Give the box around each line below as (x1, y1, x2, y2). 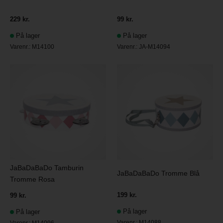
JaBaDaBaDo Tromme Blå (117, 169, 200, 178)
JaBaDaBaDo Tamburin (10, 164, 84, 172)
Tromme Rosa (10, 175, 55, 184)
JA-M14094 (139, 43, 171, 51)
